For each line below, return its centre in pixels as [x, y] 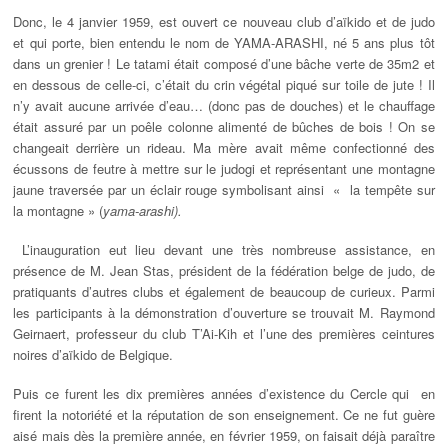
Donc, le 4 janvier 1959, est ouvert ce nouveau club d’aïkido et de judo [224, 22]
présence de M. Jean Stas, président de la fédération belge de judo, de [224, 271]
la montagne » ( [58, 211]
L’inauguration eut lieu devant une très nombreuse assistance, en [224, 250]
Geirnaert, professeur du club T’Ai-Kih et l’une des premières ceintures [224, 334]
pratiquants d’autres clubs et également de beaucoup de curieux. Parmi [224, 292]
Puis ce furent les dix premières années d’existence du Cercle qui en [224, 394]
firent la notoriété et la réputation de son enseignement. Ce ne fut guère [224, 415]
